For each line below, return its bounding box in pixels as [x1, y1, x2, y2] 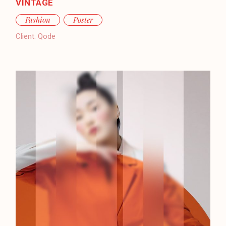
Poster [73, 14, 93, 25]
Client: [16, 31, 36, 41]
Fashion [25, 14, 51, 25]
